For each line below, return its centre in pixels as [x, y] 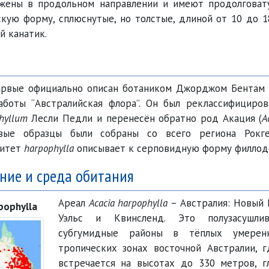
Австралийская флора [86, 103]
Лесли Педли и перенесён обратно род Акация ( [145, 118]
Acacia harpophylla [128, 203]
